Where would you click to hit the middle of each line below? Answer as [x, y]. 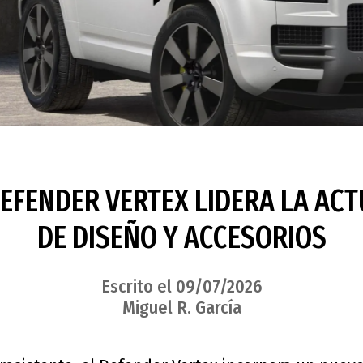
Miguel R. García [181, 307]
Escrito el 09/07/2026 [181, 286]
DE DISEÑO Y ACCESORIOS [181, 238]
